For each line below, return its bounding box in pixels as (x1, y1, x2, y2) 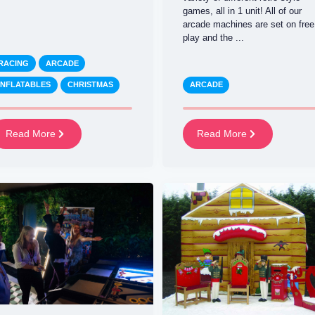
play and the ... (182, 32, 244, 44)
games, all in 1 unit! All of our (182, 6, 302, 17)
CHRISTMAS (67, 80, 113, 89)
